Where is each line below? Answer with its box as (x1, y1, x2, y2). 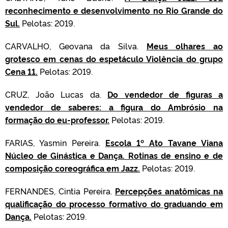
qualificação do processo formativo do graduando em (5, 198, 223, 209)
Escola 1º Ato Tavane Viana (105, 137, 223, 148)
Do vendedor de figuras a (107, 89, 223, 100)
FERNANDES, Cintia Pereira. (5, 185, 115, 196)
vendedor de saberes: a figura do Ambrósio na (5, 101, 223, 112)
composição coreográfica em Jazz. (5, 162, 140, 174)
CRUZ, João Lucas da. (5, 89, 107, 100)
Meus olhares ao (146, 40, 223, 51)
